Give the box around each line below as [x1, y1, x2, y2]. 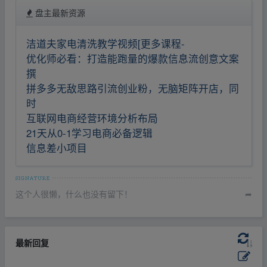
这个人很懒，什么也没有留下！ [15, 188, 132, 200]
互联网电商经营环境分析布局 [26, 110, 158, 125]
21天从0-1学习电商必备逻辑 [26, 125, 153, 140]
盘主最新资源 [33, 6, 85, 18]
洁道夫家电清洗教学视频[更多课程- [26, 36, 185, 51]
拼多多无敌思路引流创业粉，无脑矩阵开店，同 [26, 80, 239, 95]
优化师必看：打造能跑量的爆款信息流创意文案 [26, 51, 239, 66]
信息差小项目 [26, 140, 87, 155]
